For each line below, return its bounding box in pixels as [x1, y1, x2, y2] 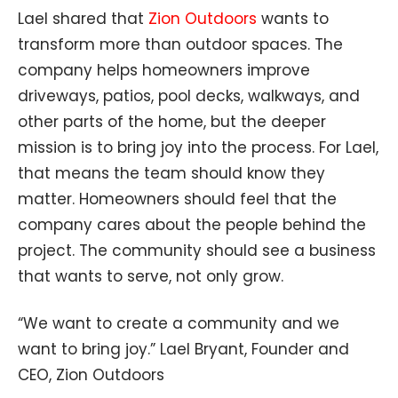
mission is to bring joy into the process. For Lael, [18, 137, 378, 159]
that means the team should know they [18, 163, 325, 185]
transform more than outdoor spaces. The [18, 34, 343, 56]
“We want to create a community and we [18, 313, 339, 335]
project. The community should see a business [18, 240, 376, 262]
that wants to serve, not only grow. [18, 266, 283, 288]
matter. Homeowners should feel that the [18, 188, 337, 211]
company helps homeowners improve [18, 60, 310, 82]
